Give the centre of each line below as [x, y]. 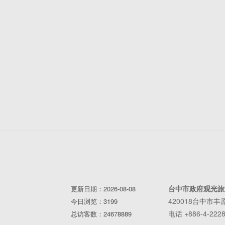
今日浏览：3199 [94, 201]
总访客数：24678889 [101, 213]
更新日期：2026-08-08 [103, 188]
